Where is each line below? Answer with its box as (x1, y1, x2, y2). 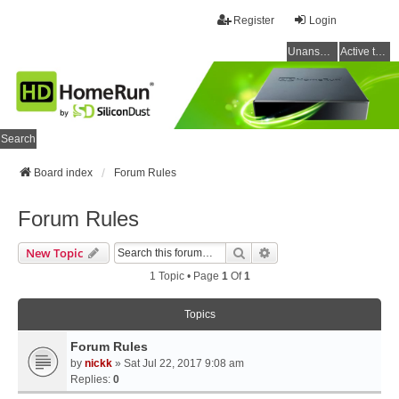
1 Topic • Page (149, 270, 222, 283)
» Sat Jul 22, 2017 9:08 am (112, 357, 244, 370)
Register (233, 14, 274, 27)
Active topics (375, 45, 386, 58)
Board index (34, 167, 93, 180)
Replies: (70, 373, 113, 387)
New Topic (26, 245, 83, 262)
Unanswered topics (320, 45, 330, 58)
